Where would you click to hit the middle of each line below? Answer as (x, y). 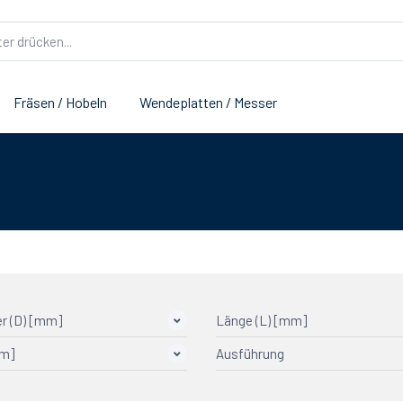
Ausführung (250, 354)
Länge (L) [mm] (261, 321)
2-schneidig (278, 390)
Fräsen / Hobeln (60, 102)
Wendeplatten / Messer (208, 102)
